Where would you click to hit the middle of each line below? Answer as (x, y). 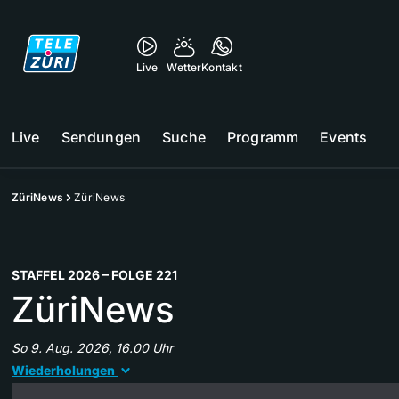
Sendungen (101, 137)
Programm (263, 137)
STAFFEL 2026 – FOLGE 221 (94, 275)
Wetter (184, 67)
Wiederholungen (63, 370)
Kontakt (222, 67)
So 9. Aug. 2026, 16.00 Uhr (92, 348)
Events (344, 137)
